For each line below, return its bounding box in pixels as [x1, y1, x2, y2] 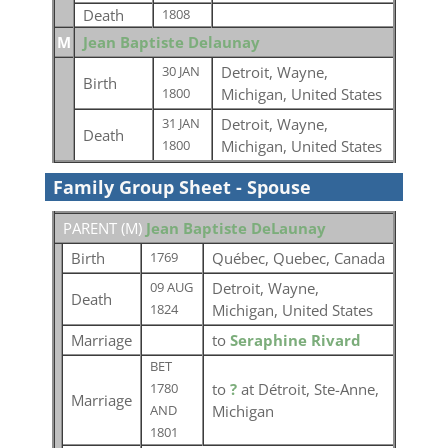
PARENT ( [62, 218, 125, 238]
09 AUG [149, 279, 193, 296]
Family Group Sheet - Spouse [52, 175, 311, 199]
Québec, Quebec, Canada [211, 248, 385, 268]
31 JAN [161, 115, 200, 132]
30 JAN [161, 63, 200, 80]
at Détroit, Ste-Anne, [240, 379, 379, 399]
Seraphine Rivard [229, 330, 361, 350]
